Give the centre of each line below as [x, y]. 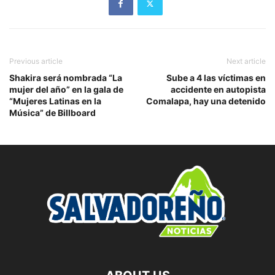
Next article [246, 61]
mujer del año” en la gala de [66, 90]
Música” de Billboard [52, 113]
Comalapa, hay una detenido [206, 101]
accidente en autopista [218, 90]
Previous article [36, 61]
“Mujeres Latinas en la [55, 101]
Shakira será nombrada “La [66, 78]
